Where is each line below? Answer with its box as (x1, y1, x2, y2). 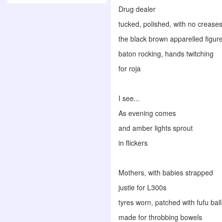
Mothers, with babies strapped (118, 167, 213, 177)
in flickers (118, 138, 148, 148)
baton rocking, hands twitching (118, 49, 214, 58)
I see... (118, 93, 140, 103)
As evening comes (118, 108, 178, 118)
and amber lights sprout (118, 123, 195, 133)
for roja (118, 63, 141, 73)
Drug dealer (118, 4, 158, 14)
